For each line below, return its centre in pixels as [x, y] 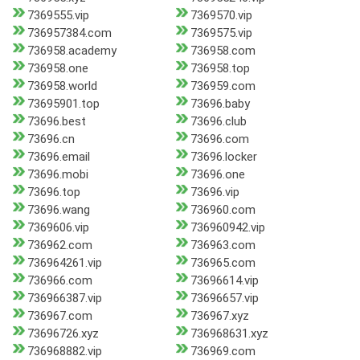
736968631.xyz [229, 334]
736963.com [223, 245]
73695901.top [63, 104]
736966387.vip [65, 299]
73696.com [219, 139]
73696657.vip [224, 299]
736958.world [62, 86]
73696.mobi [58, 175]
